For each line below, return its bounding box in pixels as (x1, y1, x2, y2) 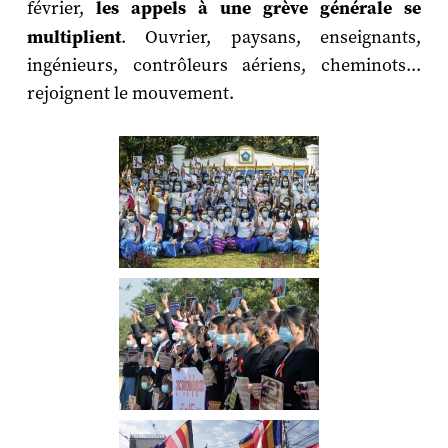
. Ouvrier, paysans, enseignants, (120, 25, 422, 49)
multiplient (26, 25, 121, 48)
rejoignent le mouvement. (26, 81, 234, 105)
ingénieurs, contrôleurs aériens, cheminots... (26, 53, 422, 77)
